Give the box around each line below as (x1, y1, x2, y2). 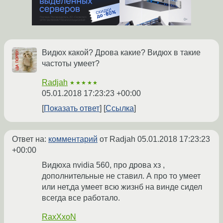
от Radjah (98, 135, 137, 144)
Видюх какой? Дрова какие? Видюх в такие (42, 48, 201, 57)
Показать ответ (44, 104, 100, 113)
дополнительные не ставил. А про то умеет (42, 172, 201, 181)
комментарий (48, 135, 98, 144)
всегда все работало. (42, 194, 120, 203)
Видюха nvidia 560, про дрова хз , (42, 161, 165, 170)
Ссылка (106, 104, 134, 113)
